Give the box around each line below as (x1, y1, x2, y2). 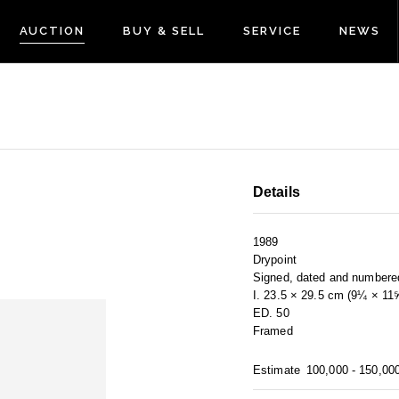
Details (253, 184, 300, 200)
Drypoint (253, 253, 297, 267)
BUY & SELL (123, 24, 205, 37)
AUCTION (19, 24, 85, 37)
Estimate (253, 363, 300, 378)
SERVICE (242, 24, 301, 37)
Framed (253, 324, 293, 338)
